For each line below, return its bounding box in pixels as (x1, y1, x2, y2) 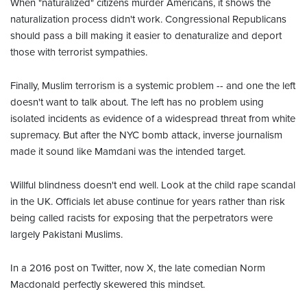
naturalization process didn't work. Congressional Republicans (10, 12, 286, 25)
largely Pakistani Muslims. (10, 228, 123, 241)
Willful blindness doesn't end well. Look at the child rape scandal (10, 178, 295, 191)
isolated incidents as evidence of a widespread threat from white (10, 112, 295, 125)
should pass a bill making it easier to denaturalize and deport (10, 29, 282, 42)
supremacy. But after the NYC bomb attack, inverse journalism (10, 128, 282, 141)
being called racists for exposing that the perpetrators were (10, 211, 273, 224)
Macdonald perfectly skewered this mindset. (10, 278, 205, 291)
